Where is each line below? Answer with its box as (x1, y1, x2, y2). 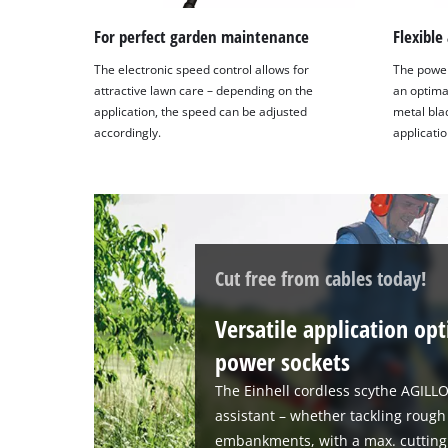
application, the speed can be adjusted (94, 104, 308, 120)
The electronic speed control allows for (94, 62, 310, 78)
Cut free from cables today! (215, 263, 427, 292)
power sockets (215, 345, 351, 379)
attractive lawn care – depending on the (94, 83, 314, 99)
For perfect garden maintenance (94, 24, 310, 48)
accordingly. (94, 125, 162, 141)
